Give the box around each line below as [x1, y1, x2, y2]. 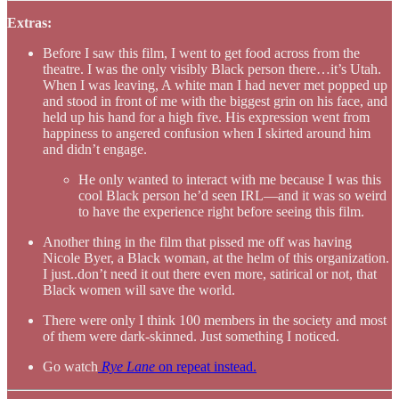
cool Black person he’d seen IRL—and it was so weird [78, 188, 387, 204]
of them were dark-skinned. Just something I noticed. [43, 329, 339, 345]
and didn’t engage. [43, 142, 147, 158]
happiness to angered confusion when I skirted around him [43, 126, 370, 142]
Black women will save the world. [43, 282, 235, 298]
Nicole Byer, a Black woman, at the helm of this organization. [43, 250, 389, 266]
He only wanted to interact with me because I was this [78, 172, 381, 188]
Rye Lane [102, 359, 155, 375]
